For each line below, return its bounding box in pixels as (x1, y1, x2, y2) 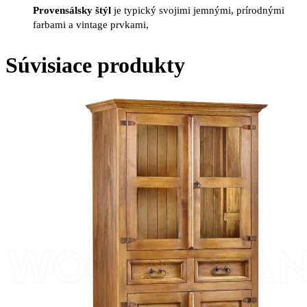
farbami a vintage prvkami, (33, 19, 149, 31)
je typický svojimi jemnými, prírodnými (111, 5, 284, 16)
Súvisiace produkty (5, 53, 185, 77)
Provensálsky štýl (33, 5, 111, 16)
